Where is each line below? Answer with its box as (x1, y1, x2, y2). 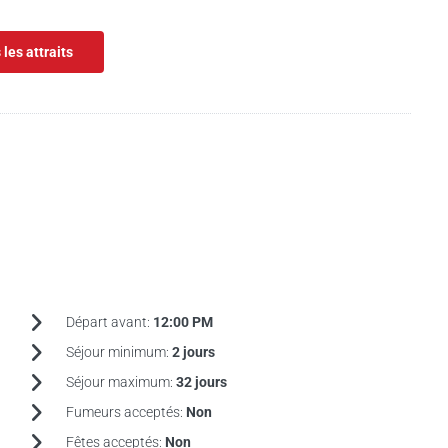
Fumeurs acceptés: (65, 404, 186, 420)
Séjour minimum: (65, 344, 172, 360)
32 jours (175, 374, 227, 390)
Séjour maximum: (65, 374, 176, 390)
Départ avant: (65, 314, 153, 330)
